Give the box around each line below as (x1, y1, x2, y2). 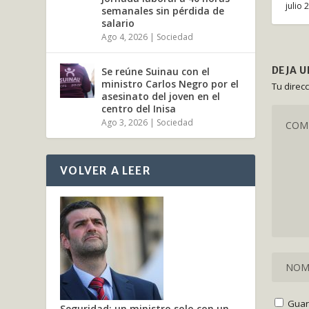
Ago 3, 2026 (101, 116, 148, 128)
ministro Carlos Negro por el (101, 77, 239, 90)
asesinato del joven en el (101, 89, 221, 103)
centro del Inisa (101, 101, 177, 115)
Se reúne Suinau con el (101, 64, 210, 78)
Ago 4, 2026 (101, 30, 148, 43)
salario (101, 16, 135, 30)
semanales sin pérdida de (101, 3, 225, 17)
